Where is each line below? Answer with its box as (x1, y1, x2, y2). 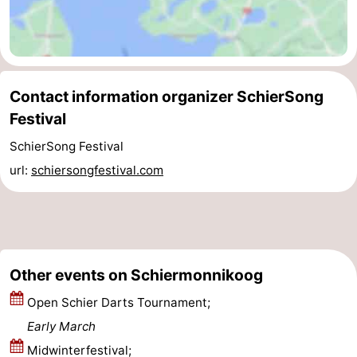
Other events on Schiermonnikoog (10, 265, 263, 285)
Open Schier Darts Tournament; (27, 295, 210, 311)
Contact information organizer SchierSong (10, 87, 324, 107)
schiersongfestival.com (31, 163, 163, 178)
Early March (27, 319, 96, 335)
